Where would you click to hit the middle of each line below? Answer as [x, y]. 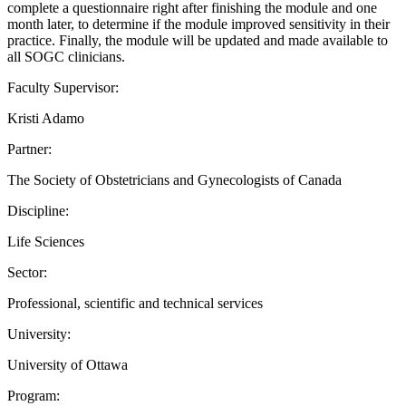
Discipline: [38, 210]
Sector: [27, 272]
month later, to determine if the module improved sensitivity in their [198, 24]
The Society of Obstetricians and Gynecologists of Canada [174, 179]
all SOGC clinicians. [66, 56]
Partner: [29, 149]
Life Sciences [46, 241]
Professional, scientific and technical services [135, 303]
